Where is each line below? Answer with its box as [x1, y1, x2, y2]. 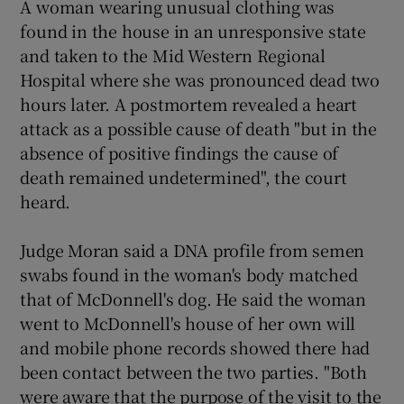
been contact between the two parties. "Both [20, 360, 367, 383]
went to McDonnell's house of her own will [20, 311, 356, 335]
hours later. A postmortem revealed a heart [20, 92, 358, 115]
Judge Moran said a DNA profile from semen [20, 238, 365, 262]
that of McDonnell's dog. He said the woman [20, 287, 367, 310]
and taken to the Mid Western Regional [20, 43, 326, 67]
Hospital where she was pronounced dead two [20, 68, 381, 91]
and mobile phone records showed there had [20, 335, 371, 359]
